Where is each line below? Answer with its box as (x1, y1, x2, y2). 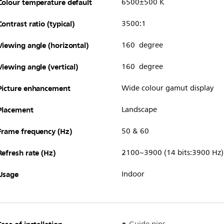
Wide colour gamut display (121, 81, 213, 94)
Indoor (121, 167, 144, 180)
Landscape (121, 103, 157, 116)
